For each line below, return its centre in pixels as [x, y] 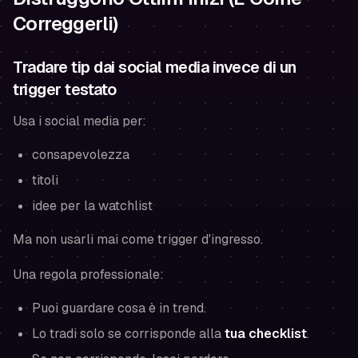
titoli [45, 180]
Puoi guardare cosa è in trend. [119, 308]
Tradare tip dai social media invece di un [155, 67]
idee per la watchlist [92, 206]
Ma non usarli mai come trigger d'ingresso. [138, 239]
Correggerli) [66, 24]
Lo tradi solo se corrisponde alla [128, 334]
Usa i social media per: [80, 121]
